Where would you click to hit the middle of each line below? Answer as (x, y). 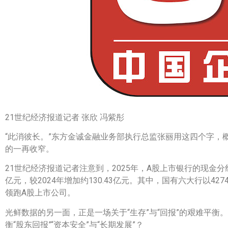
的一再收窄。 (30, 149)
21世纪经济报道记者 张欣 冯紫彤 (65, 117)
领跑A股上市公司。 (40, 193)
